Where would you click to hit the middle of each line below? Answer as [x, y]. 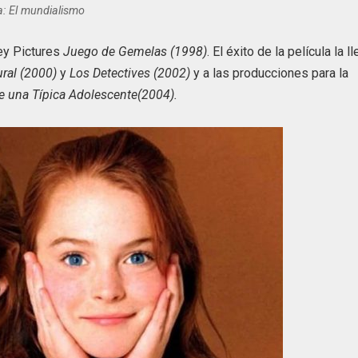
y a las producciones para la [270, 74]
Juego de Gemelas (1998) [135, 52]
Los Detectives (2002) [129, 74]
